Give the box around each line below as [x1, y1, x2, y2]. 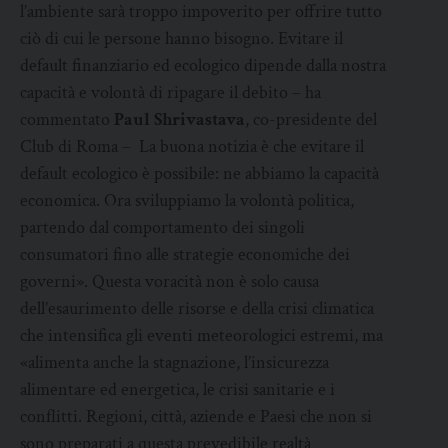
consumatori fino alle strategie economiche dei [20, 243, 350, 267]
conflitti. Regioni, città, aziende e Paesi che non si [20, 405, 372, 429]
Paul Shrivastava [114, 108, 245, 132]
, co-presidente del [245, 108, 377, 132]
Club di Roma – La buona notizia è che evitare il [20, 135, 364, 159]
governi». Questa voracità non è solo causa [20, 270, 319, 294]
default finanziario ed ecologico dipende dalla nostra [20, 54, 386, 78]
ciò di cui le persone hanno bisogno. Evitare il [20, 27, 343, 51]
